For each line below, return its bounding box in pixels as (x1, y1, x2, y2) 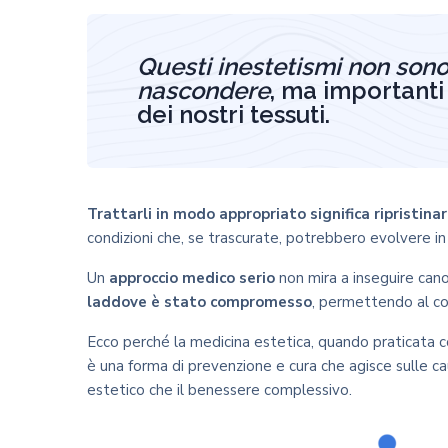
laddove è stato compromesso (87, 292, 312, 312)
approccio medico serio (109, 268, 275, 288)
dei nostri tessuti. (137, 100, 330, 129)
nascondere (137, 76, 270, 105)
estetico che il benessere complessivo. (87, 380, 352, 400)
